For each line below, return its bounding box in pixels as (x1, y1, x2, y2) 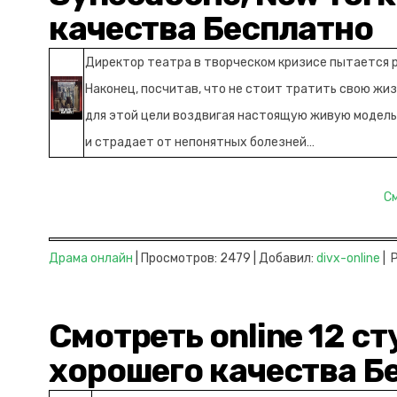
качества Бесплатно (49, 9, 374, 48)
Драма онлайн (49, 251, 133, 266)
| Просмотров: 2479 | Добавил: (133, 251, 316, 266)
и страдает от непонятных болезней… (85, 135, 315, 150)
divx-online (316, 251, 380, 266)
